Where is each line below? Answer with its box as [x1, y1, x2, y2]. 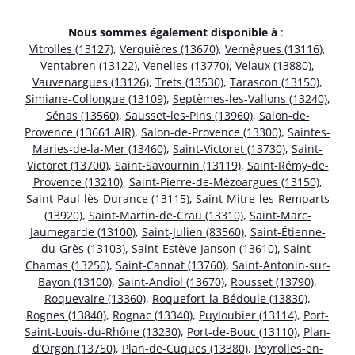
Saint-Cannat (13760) [115, 258, 226, 273]
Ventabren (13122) [40, 58, 137, 74]
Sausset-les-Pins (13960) [124, 108, 253, 124]
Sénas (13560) [45, 108, 119, 124]
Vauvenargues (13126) [32, 74, 149, 90]
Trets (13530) [155, 74, 223, 90]
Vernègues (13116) [225, 41, 323, 57]
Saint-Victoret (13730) [173, 141, 285, 157]
